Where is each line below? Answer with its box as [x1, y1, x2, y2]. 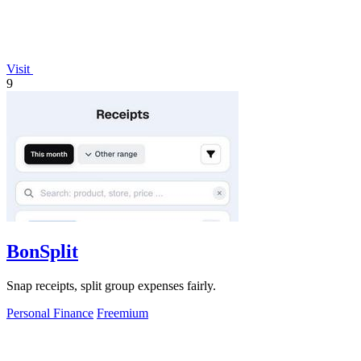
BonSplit [6, 241, 78, 263]
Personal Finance [6, 306, 93, 321]
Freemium [97, 306, 148, 321]
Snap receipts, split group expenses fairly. [6, 279, 216, 293]
